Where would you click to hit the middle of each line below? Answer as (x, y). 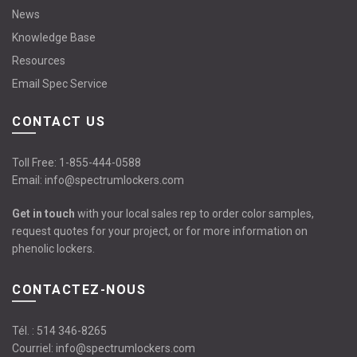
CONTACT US (59, 122)
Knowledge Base (54, 38)
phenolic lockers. (53, 249)
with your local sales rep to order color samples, (194, 214)
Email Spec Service (60, 84)
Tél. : (24, 331)
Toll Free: (35, 163)
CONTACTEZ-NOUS (79, 290)
